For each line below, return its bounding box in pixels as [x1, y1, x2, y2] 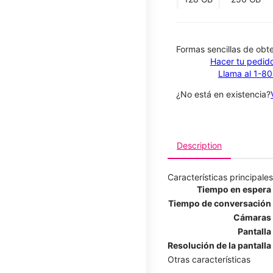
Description [177, 140, 222, 151]
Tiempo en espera [197, 183, 271, 194]
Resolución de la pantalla [168, 239, 271, 250]
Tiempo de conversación [168, 197, 271, 208]
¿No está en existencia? [176, 88, 271, 99]
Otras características [168, 253, 250, 264]
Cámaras [233, 211, 271, 222]
